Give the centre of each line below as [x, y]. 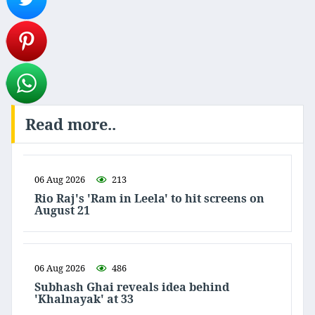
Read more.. [71, 124]
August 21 [62, 211]
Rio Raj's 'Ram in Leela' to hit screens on [149, 199]
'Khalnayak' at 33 [84, 299]
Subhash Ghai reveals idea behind [132, 287]
